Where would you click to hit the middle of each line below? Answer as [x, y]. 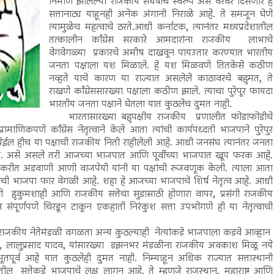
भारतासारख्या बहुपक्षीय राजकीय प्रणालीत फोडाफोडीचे [161, 117]
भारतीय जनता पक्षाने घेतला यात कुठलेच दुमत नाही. [140, 105]
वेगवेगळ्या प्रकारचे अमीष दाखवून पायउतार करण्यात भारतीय [161, 53]
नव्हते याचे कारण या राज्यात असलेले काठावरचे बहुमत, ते [161, 79]
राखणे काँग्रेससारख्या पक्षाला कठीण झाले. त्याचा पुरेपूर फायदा [161, 92]
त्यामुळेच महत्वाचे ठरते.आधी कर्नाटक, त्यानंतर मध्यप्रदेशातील [161, 28]
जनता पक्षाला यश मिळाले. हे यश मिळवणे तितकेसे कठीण [161, 66]
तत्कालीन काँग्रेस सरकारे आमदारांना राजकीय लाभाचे [161, 40]
